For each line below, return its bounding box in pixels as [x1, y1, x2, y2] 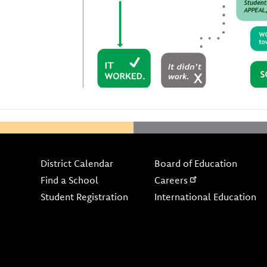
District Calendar [41, 157, 113, 170]
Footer [27, 142, 84, 166]
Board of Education [154, 157, 237, 170]
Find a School [41, 174, 98, 187]
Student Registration [41, 191, 128, 203]
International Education [154, 191, 256, 203]
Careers [154, 174, 188, 187]
